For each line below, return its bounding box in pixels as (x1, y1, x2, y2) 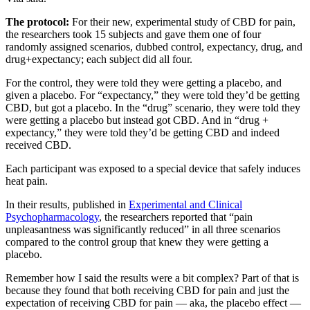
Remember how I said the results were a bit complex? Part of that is (6, 271, 299, 284)
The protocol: (6, 15, 69, 28)
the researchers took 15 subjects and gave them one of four (6, 28, 261, 40)
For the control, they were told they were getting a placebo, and (6, 76, 282, 89)
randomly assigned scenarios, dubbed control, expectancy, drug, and (6, 40, 302, 53)
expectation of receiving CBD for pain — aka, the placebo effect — (6, 296, 301, 309)
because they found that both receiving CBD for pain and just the (6, 284, 289, 296)
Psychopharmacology (6, 210, 99, 223)
